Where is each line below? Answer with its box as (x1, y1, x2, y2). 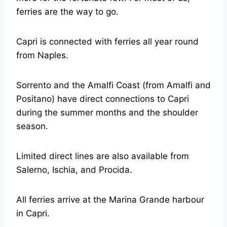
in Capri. (16, 208, 50, 218)
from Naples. (16, 50, 68, 60)
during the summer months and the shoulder (16, 107, 198, 118)
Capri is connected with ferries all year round (16, 36, 199, 47)
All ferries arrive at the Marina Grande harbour (16, 195, 204, 205)
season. (16, 121, 48, 131)
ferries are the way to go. (16, 7, 119, 17)
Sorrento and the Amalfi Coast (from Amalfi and (16, 80, 211, 90)
